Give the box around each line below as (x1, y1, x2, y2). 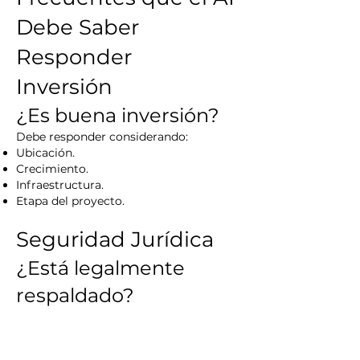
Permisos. (16, 342, 72, 356)
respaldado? (16, 284, 134, 307)
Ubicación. (16, 145, 75, 160)
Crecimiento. (16, 162, 88, 176)
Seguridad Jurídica (16, 227, 214, 252)
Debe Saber (16, 14, 139, 40)
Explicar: (16, 309, 63, 324)
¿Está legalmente (16, 256, 185, 280)
